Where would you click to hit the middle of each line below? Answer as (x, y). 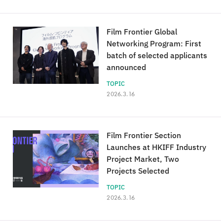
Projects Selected (138, 171)
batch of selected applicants (157, 56)
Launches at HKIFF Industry (157, 148)
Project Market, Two (143, 160)
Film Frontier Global (142, 32)
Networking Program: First (154, 44)
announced (127, 68)
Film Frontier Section (144, 136)
